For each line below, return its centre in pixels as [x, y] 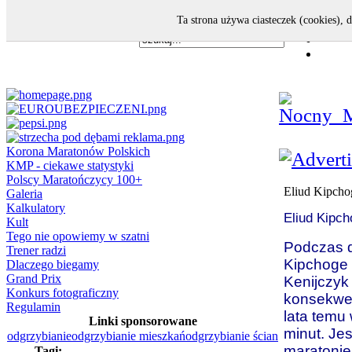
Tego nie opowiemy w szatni [78, 236]
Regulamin [33, 307]
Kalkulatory [36, 208]
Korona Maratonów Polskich [78, 151]
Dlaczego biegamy [53, 264]
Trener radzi [36, 250]
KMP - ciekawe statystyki [70, 165]
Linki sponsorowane [143, 321]
